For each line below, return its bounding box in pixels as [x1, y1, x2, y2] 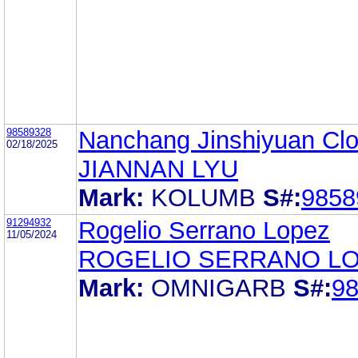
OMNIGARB [151, 273, 286, 302]
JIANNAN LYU [78, 154, 238, 183]
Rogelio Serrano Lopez [78, 216, 330, 245]
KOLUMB [151, 183, 256, 212]
